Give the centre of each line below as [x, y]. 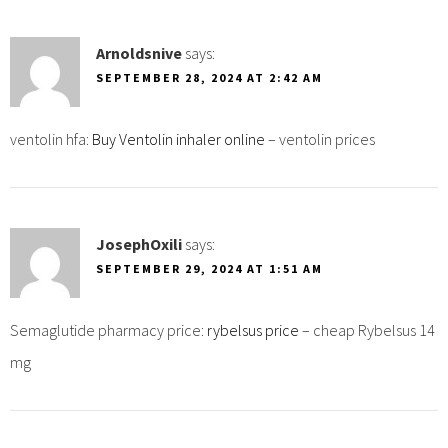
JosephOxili [139, 243]
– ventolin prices [320, 138]
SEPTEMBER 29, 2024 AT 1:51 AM [209, 268]
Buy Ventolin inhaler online [178, 138]
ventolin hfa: [51, 138]
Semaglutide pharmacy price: [108, 329]
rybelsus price [253, 329]
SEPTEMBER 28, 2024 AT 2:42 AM [209, 77]
